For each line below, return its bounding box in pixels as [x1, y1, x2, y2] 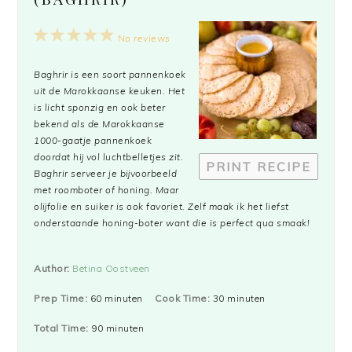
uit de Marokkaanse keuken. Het [34, 85, 185, 97]
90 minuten [91, 322, 145, 335]
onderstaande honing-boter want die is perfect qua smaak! [34, 217, 310, 229]
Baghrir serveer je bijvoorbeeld [34, 167, 178, 180]
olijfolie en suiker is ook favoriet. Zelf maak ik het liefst [34, 200, 289, 213]
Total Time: [34, 322, 89, 335]
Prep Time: [34, 292, 88, 305]
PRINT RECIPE [205, 159, 311, 175]
